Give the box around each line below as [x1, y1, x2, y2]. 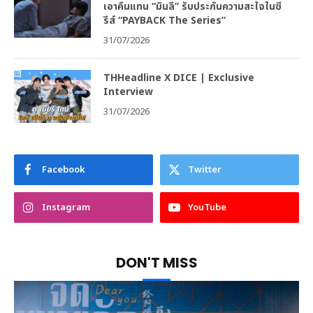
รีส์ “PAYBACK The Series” [103, 13, 231, 28]
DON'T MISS [115, 252, 198, 272]
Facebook [42, 162, 85, 177]
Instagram [42, 200, 90, 214]
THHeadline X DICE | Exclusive [103, 70, 254, 85]
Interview [103, 84, 153, 99]
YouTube [188, 200, 226, 214]
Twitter [188, 162, 221, 177]
